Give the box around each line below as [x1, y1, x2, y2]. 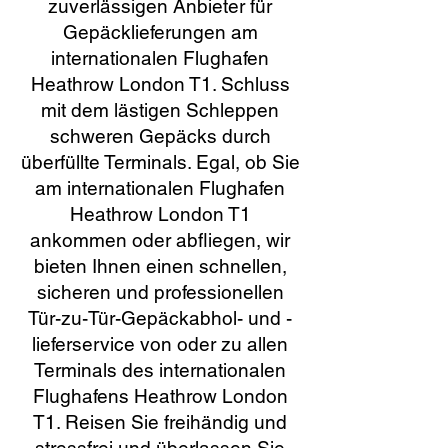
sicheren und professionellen [36, 281, 284, 303]
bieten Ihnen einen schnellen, [33, 255, 287, 277]
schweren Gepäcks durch [49, 125, 271, 147]
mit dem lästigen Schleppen [41, 99, 279, 121]
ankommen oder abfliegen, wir [30, 229, 290, 251]
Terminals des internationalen [34, 359, 286, 381]
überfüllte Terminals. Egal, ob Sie [20, 151, 300, 173]
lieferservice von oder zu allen [32, 333, 288, 355]
